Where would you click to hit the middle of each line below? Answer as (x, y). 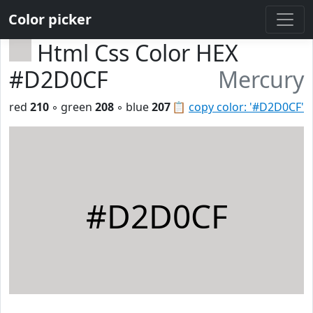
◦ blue (133, 107)
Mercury (261, 79)
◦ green (72, 107)
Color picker (50, 19)
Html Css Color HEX (138, 53)
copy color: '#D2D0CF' (246, 107)
